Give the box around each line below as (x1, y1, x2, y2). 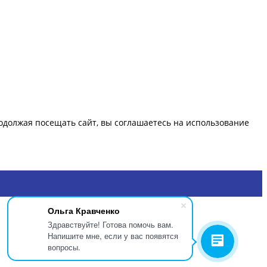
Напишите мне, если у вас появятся (48, 230, 178, 241)
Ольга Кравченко (48, 204, 120, 216)
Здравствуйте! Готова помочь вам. (48, 219, 173, 230)
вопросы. (48, 241, 80, 253)
